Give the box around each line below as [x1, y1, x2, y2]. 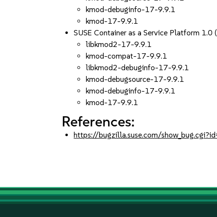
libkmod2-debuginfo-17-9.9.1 [86, 63, 189, 72]
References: [62, 112, 135, 130]
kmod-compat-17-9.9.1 [86, 51, 168, 61]
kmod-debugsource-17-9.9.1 [86, 75, 185, 84]
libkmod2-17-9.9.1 [86, 40, 152, 49]
